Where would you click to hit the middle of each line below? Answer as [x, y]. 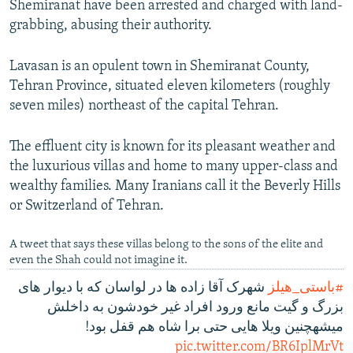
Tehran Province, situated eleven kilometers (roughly [170, 87]
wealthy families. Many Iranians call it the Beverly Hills [175, 187]
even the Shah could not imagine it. [98, 261]
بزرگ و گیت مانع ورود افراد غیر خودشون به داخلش [195, 308]
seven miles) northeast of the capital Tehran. [144, 106]
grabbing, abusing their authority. [111, 26]
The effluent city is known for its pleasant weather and [173, 147]
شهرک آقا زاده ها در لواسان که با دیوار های [143, 288]
